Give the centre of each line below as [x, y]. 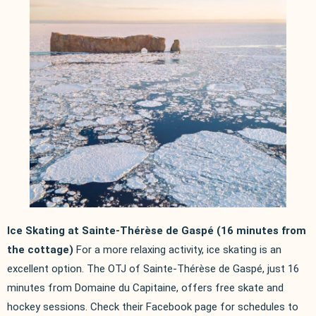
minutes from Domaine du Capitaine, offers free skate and [145, 287]
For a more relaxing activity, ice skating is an [179, 249]
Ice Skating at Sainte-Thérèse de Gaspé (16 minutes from [157, 230]
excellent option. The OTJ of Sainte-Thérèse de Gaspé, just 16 [153, 268]
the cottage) [40, 249]
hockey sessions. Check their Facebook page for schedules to [153, 306]
